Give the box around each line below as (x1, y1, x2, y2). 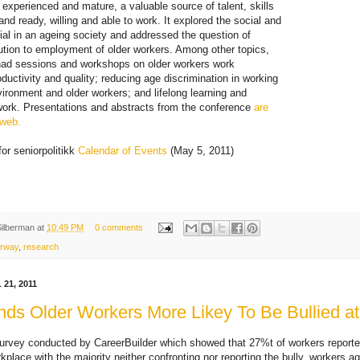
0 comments (94, 222, 143, 232)
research (23, 242, 59, 252)
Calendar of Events (78, 144, 167, 157)
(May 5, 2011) (167, 144, 234, 157)
